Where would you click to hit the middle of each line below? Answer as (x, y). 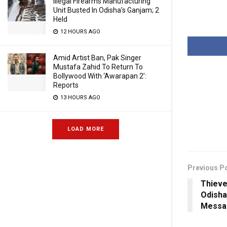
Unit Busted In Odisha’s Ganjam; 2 (106, 10)
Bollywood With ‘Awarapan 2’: (100, 76)
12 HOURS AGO (80, 32)
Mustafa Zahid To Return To (98, 67)
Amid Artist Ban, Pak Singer (97, 58)
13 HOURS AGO (80, 98)
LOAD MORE (86, 129)
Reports (66, 85)
